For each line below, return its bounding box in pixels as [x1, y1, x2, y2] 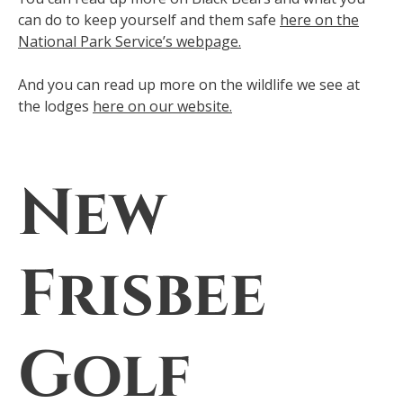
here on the [280, 9, 359, 30]
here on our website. [93, 95, 232, 116]
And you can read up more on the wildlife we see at [18, 74, 360, 94]
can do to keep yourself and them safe [18, 9, 280, 30]
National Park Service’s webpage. [18, 31, 241, 51]
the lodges [18, 95, 93, 116]
